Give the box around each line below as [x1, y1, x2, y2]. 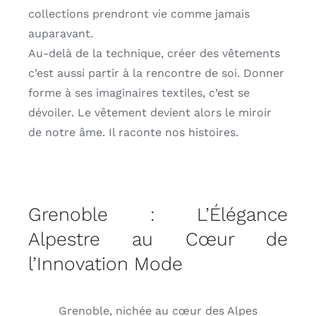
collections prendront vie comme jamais [28, 6, 250, 20]
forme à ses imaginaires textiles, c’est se [28, 85, 250, 99]
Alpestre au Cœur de [28, 228, 288, 250]
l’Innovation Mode [28, 253, 183, 275]
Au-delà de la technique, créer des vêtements [28, 46, 280, 60]
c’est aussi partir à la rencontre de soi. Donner [28, 66, 284, 80]
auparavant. [28, 26, 93, 40]
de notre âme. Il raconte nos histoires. [28, 125, 238, 139]
